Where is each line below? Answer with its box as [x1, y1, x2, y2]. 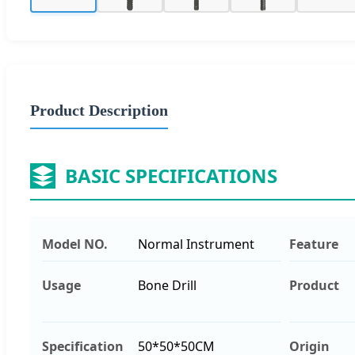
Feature [289, 235, 338, 253]
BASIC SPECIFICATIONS [65, 162, 277, 189]
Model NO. [42, 235, 108, 253]
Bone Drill [137, 276, 197, 294]
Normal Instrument [137, 235, 254, 253]
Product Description [30, 101, 168, 119]
